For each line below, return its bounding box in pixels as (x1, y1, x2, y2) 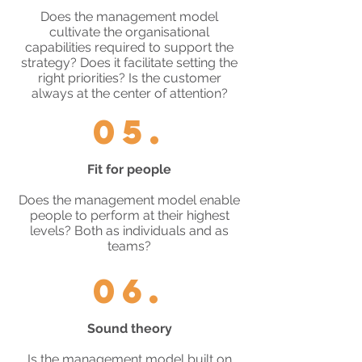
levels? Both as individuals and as (30, 223, 229, 238)
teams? (107, 238, 151, 254)
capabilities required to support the (25, 40, 234, 55)
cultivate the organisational (49, 24, 209, 40)
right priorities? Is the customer (37, 70, 221, 86)
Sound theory (86, 321, 172, 336)
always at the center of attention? (31, 86, 228, 101)
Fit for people (87, 162, 171, 177)
